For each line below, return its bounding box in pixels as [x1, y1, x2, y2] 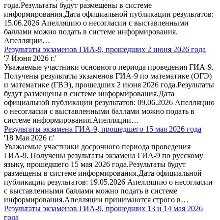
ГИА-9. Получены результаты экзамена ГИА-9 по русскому [4, 151, 203, 160]
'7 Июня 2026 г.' [4, 54, 56, 63]
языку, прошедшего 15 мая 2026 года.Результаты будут [4, 160, 186, 169]
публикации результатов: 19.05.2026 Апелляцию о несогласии [4, 178, 213, 187]
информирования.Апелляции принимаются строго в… [4, 195, 189, 204]
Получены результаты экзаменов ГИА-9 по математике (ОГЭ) [4, 72, 212, 81]
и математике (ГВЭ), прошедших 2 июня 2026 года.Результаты [4, 81, 214, 89]
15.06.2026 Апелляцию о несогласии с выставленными [4, 19, 189, 27]
